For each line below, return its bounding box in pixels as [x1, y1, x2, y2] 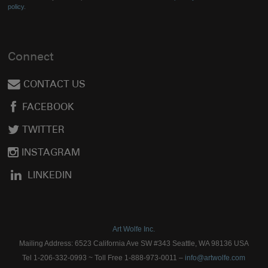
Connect [8, 52, 54, 65]
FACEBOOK [22, 103, 75, 112]
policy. [8, 2, 26, 10]
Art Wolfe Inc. [112, 224, 156, 233]
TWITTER [22, 126, 65, 135]
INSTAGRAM [22, 148, 81, 158]
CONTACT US [23, 80, 86, 90]
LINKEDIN [28, 171, 72, 181]
